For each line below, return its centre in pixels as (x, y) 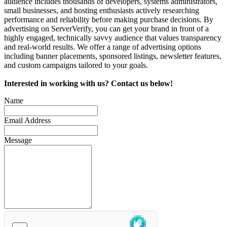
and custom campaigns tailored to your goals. (76, 65)
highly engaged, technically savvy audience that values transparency (113, 37)
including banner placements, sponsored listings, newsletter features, (113, 56)
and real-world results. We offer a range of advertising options (103, 47)
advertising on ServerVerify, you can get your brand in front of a (106, 28)
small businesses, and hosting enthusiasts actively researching (102, 10)
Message (18, 140)
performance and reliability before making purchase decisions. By (109, 19)
